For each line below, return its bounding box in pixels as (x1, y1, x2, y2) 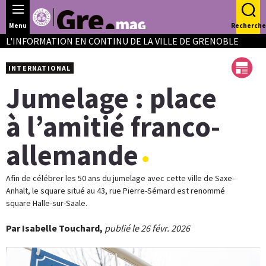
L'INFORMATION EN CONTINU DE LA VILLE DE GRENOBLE (6, 35, 239, 47)
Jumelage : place (6, 80, 217, 116)
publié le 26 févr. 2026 (104, 222, 190, 234)
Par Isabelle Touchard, (6, 222, 103, 234)
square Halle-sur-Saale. (6, 198, 87, 208)
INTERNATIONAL (8, 64, 71, 72)
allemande (6, 137, 138, 173)
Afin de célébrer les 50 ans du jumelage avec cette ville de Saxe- (6, 173, 235, 183)
